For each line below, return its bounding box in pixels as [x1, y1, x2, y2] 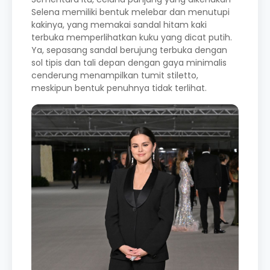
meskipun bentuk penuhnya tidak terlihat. [31, 82, 209, 95]
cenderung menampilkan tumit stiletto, [31, 69, 198, 82]
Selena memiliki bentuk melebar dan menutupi [31, 6, 230, 19]
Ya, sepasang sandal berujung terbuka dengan [31, 44, 227, 57]
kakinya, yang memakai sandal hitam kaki [31, 19, 207, 31]
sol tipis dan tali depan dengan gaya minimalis [31, 57, 227, 69]
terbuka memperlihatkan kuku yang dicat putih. [31, 31, 232, 44]
